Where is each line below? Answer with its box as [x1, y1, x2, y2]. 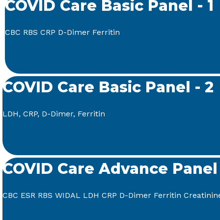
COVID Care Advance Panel [2, 160, 218, 178]
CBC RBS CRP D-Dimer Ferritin [5, 27, 120, 37]
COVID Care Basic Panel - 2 [2, 78, 214, 96]
